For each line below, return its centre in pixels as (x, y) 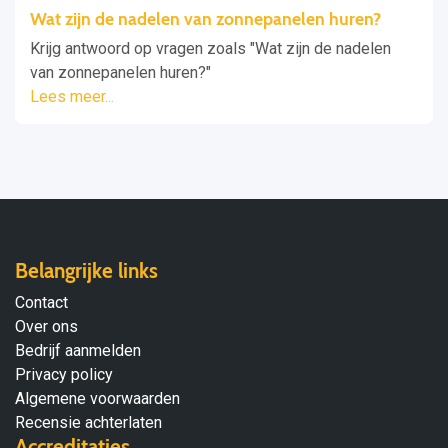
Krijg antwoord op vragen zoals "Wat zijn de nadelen (210, 48)
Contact (41, 302)
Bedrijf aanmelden (78, 350)
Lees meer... (72, 96)
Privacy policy (64, 374)
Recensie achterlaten (88, 422)
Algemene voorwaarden (97, 398)
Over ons (46, 326)
